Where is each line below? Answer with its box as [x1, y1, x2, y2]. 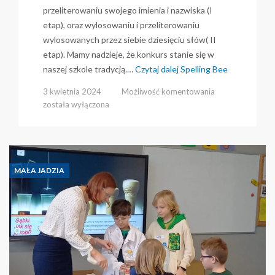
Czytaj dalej [135, 64, 179, 75]
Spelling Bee [179, 64, 228, 75]
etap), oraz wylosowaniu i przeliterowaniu [43, 20, 199, 31]
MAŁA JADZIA [14, 166, 64, 176]
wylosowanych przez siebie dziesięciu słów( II [43, 34, 216, 45]
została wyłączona [43, 99, 109, 110]
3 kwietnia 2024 [43, 87, 101, 97]
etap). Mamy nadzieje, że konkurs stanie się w [43, 49, 214, 60]
